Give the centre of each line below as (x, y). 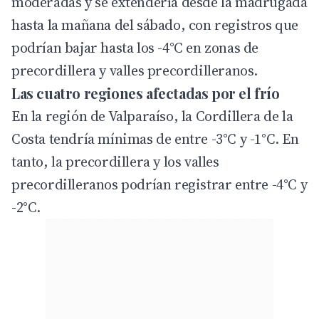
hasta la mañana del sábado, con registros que (155, 25)
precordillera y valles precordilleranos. (135, 71)
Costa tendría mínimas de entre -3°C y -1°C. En (155, 139)
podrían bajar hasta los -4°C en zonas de (135, 48)
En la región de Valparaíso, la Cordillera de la (152, 116)
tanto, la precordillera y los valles (115, 162)
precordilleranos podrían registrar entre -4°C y (159, 185)
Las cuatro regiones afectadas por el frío (146, 93)
